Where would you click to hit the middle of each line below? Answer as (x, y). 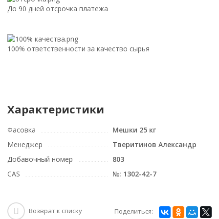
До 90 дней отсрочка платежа (58, 9)
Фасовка (22, 130)
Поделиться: (134, 211)
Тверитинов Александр (154, 144)
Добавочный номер (40, 159)
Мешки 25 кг (134, 130)
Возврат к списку (55, 210)
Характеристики (56, 109)
